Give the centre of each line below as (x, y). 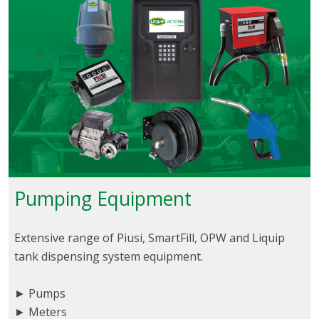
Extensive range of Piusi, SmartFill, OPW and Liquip (150, 238)
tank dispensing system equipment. (109, 257)
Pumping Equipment (103, 199)
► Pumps (40, 294)
